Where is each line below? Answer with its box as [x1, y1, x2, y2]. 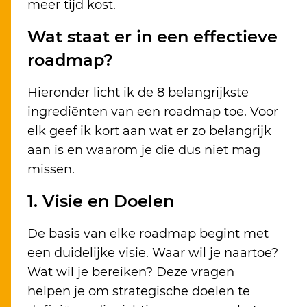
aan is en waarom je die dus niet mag [27, 143, 260, 158]
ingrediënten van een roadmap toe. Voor [27, 104, 278, 120]
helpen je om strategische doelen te [27, 284, 250, 299]
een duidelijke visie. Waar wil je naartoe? [27, 245, 278, 261]
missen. [27, 162, 75, 177]
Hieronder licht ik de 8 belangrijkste [27, 85, 249, 101]
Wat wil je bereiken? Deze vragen [27, 265, 234, 280]
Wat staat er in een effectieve [27, 27, 278, 47]
